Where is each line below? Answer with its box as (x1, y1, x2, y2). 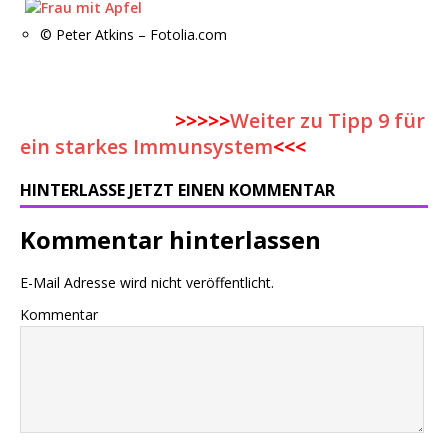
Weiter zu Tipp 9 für (230, 107, 425, 134)
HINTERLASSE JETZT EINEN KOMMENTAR (20, 179, 335, 201)
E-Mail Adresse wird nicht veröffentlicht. (20, 273, 274, 292)
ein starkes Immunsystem (20, 133, 273, 160)
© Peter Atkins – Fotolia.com (40, 25, 227, 44)
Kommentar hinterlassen (20, 223, 321, 256)
